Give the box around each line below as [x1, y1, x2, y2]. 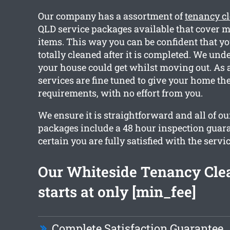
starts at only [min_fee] [37, 182, 196, 202]
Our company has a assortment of [37, 10, 185, 23]
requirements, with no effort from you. [37, 87, 203, 100]
